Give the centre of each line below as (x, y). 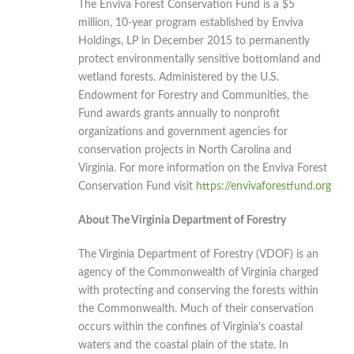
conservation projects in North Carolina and (185, 150)
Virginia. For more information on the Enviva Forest (203, 168)
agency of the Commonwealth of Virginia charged (198, 272)
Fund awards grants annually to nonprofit (179, 113)
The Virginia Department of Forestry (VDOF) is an (198, 254)
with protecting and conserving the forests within (198, 290)
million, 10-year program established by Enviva (191, 23)
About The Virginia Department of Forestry (182, 220)
